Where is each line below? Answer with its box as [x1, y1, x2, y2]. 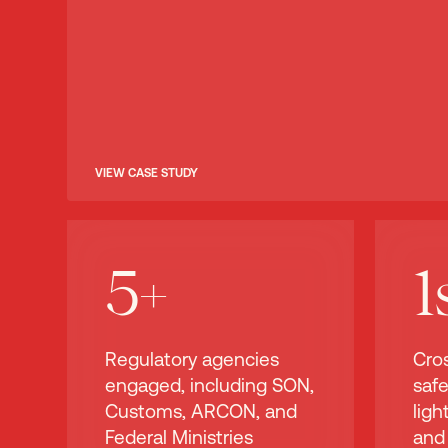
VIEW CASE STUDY [94, 166, 198, 181]
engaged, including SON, [105, 374, 315, 397]
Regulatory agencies [105, 348, 280, 371]
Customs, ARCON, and [105, 400, 298, 423]
